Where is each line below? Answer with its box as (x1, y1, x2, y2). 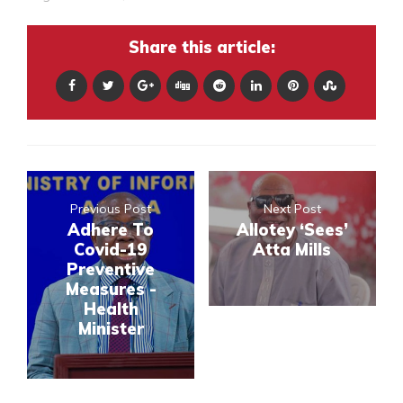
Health (83, 298, 139, 319)
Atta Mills (253, 238, 332, 260)
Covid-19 (74, 238, 148, 260)
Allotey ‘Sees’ (236, 219, 348, 240)
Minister (77, 318, 144, 339)
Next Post (263, 200, 321, 217)
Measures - (65, 278, 157, 300)
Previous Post (70, 200, 152, 217)
